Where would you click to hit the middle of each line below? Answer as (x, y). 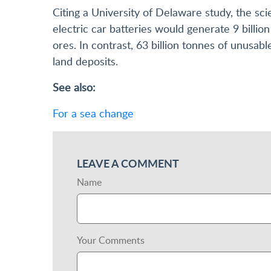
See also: (74, 87)
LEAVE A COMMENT (128, 163)
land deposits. (85, 61)
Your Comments (111, 240)
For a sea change (93, 113)
